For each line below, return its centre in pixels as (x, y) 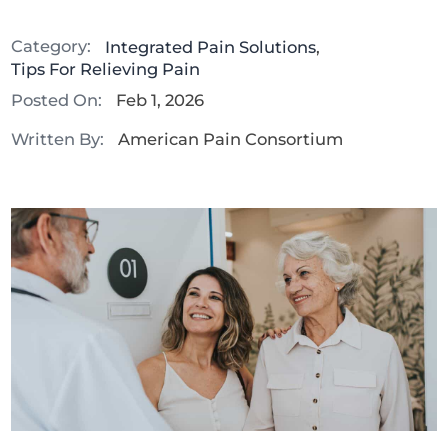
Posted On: (57, 100)
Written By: (58, 138)
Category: (51, 46)
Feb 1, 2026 (159, 100)
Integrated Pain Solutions (210, 46)
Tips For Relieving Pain (106, 69)
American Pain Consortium (230, 139)
